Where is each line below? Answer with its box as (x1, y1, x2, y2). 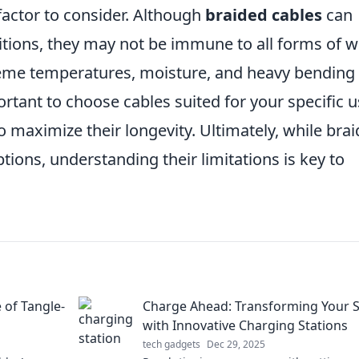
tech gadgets (143, 337, 200, 352)
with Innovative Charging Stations (143, 317, 348, 335)
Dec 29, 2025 (207, 337, 265, 352)
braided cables (205, 4, 322, 26)
